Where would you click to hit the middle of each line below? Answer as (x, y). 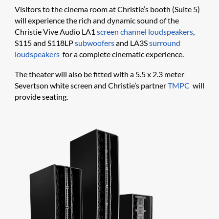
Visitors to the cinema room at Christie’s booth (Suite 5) (107, 9)
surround (165, 43)
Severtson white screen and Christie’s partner (91, 86)
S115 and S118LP (45, 43)
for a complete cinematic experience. (122, 54)
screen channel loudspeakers (145, 32)
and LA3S (132, 43)
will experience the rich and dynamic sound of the (97, 21)
